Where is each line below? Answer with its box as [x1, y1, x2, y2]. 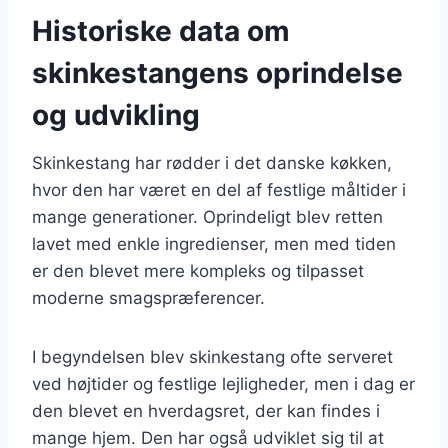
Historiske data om [32, 13, 290, 48]
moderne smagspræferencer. [32, 287, 265, 308]
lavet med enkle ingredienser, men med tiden [32, 233, 396, 254]
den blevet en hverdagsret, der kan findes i [32, 400, 380, 421]
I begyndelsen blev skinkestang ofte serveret [32, 346, 393, 367]
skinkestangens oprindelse [32, 55, 403, 90]
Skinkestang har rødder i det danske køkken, [32, 152, 392, 173]
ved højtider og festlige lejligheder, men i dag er [32, 373, 415, 394]
